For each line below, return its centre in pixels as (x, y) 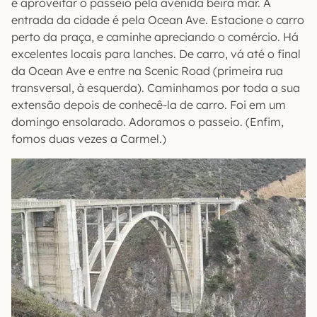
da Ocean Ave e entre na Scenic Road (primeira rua (147, 71)
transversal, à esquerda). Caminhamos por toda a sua (156, 88)
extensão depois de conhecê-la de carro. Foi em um (149, 105)
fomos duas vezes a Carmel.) (89, 139)
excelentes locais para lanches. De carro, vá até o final (156, 54)
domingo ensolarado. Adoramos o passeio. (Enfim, (148, 122)
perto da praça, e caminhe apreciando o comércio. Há (155, 37)
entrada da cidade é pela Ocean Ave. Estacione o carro (158, 20)
